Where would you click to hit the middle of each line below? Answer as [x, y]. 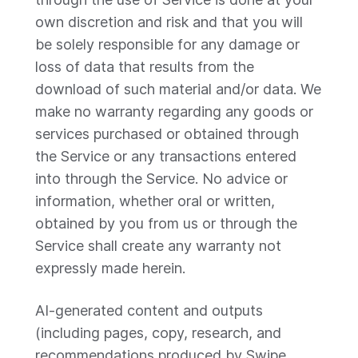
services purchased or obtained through [167, 134]
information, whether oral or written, [155, 201]
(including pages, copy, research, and [158, 333]
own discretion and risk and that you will [169, 22]
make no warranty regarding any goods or [174, 111]
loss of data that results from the [145, 67]
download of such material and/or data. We [178, 89]
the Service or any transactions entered [166, 156]
